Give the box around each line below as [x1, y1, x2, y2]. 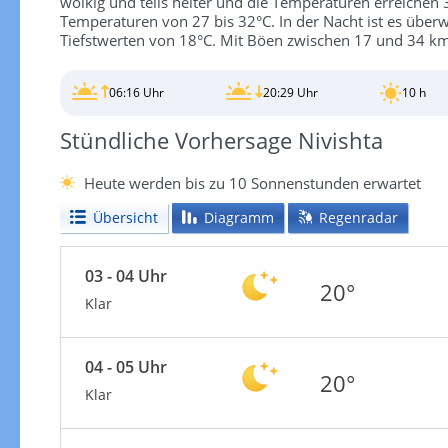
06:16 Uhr [108, 84, 164, 102]
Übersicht [92, 207, 158, 227]
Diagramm [203, 207, 274, 227]
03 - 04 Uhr [84, 264, 167, 287]
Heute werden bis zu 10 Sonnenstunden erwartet [83, 172, 421, 193]
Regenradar [318, 207, 398, 227]
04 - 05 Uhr [84, 355, 167, 378]
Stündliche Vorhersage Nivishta [59, 124, 383, 155]
